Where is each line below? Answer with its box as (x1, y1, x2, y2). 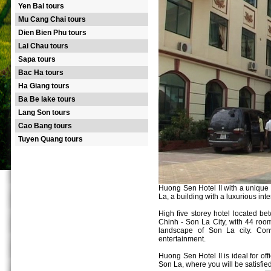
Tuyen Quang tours (18, 135, 83, 143)
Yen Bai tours (18, 2, 64, 10)
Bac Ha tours (18, 68, 64, 77)
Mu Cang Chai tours (18, 15, 86, 24)
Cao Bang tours (18, 122, 72, 130)
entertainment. (158, 235, 206, 243)
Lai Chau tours (18, 42, 68, 50)
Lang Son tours (18, 108, 70, 117)
